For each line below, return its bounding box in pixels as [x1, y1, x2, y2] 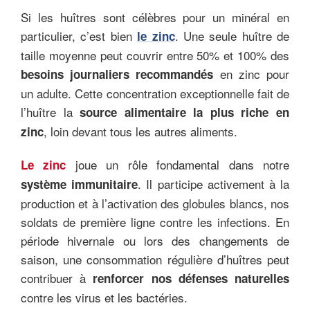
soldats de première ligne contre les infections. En [21, 212, 289, 230]
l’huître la [21, 102, 80, 120]
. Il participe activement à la [138, 174, 290, 192]
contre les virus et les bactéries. [21, 288, 188, 306]
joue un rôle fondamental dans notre [66, 155, 290, 173]
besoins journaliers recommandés [21, 65, 214, 82]
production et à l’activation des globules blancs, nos [21, 194, 289, 212]
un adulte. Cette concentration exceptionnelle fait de [21, 84, 289, 102]
